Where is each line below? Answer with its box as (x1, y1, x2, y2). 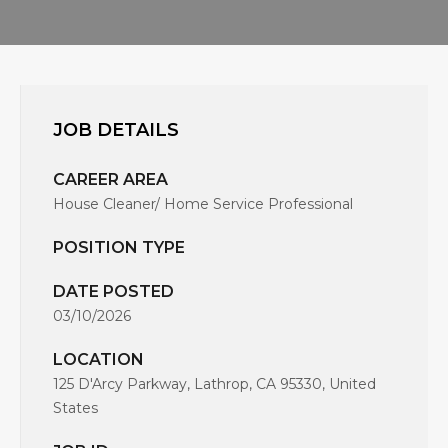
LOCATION (53, 350, 144, 370)
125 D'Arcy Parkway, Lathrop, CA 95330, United (53, 375, 376, 394)
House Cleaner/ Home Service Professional (53, 195, 353, 214)
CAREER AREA (53, 170, 168, 190)
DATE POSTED (53, 282, 174, 302)
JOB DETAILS (53, 119, 179, 142)
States (53, 399, 98, 418)
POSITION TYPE (53, 238, 185, 258)
